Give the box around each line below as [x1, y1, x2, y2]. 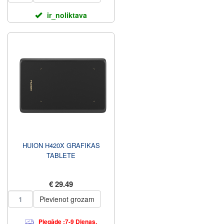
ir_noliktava [47, 10, 87, 20]
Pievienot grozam [39, 194, 94, 204]
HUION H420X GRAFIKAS [22, 140, 100, 150]
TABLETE [46, 150, 75, 160]
